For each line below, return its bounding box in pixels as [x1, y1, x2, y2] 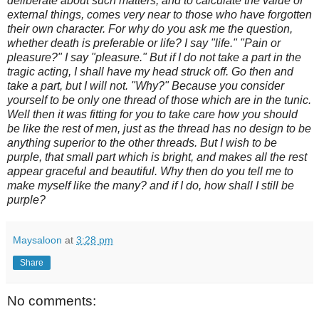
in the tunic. [253, 93, 311, 106]
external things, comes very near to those [7, 8, 216, 21]
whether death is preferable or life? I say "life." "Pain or [7, 36, 281, 49]
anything [7, 136, 53, 149]
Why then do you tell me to [160, 164, 293, 177]
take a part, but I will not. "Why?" [7, 79, 172, 92]
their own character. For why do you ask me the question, [7, 22, 293, 35]
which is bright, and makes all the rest [118, 150, 307, 163]
